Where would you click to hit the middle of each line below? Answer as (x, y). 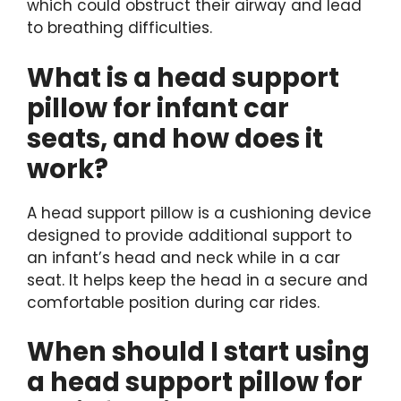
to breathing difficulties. (119, 28)
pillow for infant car (158, 108)
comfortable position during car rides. (173, 302)
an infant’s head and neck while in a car (183, 257)
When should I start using (198, 352)
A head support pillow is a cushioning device (199, 213)
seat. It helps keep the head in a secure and (197, 280)
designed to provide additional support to (189, 235)
